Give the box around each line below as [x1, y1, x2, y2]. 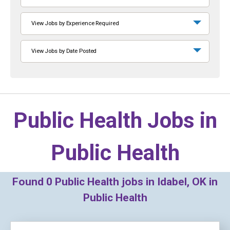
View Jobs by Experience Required [31, 20, 119, 27]
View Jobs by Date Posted [31, 48, 97, 54]
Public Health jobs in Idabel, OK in [52, 176, 218, 188]
